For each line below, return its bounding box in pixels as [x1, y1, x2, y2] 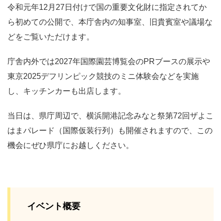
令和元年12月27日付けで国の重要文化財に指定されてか [7, 2, 207, 11]
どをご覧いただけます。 [7, 32, 94, 41]
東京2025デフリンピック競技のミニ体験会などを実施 [7, 72, 199, 80]
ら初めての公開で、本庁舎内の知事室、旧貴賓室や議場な [7, 17, 213, 26]
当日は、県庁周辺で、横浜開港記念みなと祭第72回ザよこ [7, 111, 214, 120]
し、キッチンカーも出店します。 [7, 86, 126, 95]
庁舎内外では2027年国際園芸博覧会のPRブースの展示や [7, 57, 210, 66]
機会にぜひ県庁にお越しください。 [7, 141, 134, 149]
